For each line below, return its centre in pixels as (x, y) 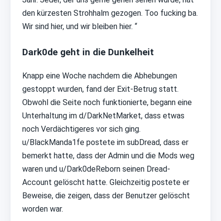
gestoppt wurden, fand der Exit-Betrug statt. (100, 89)
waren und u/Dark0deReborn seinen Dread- (96, 169)
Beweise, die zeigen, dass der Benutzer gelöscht (106, 196)
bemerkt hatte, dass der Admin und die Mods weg (108, 156)
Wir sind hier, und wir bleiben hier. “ (80, 26)
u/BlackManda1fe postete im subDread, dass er (105, 143)
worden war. (43, 209)
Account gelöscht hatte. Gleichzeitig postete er (106, 183)
